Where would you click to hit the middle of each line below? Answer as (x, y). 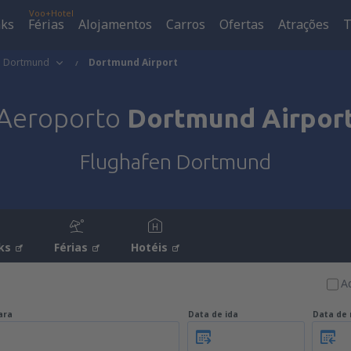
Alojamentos (115, 24)
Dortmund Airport (133, 62)
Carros (186, 24)
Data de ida (213, 314)
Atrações (304, 24)
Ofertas (242, 24)
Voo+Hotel (51, 13)
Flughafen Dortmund (175, 161)
